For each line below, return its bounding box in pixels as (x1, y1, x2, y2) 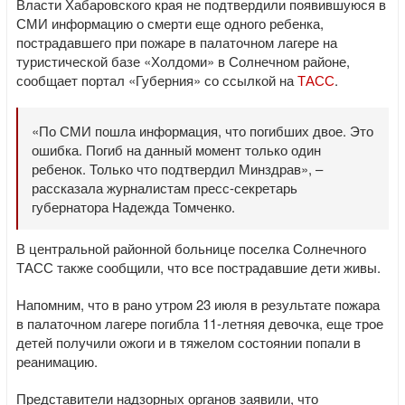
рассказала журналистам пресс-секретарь (32, 178, 297, 197)
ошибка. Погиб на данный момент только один (32, 140, 321, 159)
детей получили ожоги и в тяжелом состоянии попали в (16, 333, 361, 352)
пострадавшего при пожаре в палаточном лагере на (16, 33, 337, 52)
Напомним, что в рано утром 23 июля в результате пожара (16, 295, 380, 314)
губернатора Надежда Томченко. (32, 197, 235, 216)
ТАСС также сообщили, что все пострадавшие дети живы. (16, 258, 381, 277)
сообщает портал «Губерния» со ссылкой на (16, 71, 297, 89)
